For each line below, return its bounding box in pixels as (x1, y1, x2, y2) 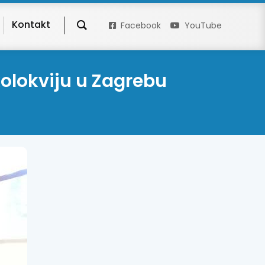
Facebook (120, 19, 161, 31)
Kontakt (11, 17, 50, 31)
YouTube (184, 19, 222, 31)
